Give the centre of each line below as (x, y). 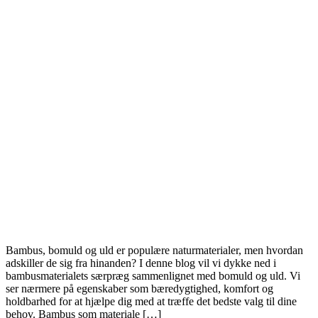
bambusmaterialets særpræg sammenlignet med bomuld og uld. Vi (153, 276)
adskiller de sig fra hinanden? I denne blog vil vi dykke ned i (141, 263)
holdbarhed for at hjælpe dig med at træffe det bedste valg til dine (151, 302)
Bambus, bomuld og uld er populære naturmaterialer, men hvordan (154, 251)
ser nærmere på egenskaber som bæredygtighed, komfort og (139, 289)
